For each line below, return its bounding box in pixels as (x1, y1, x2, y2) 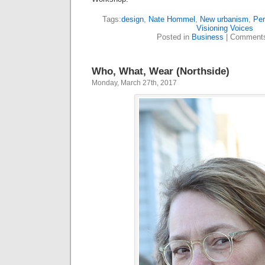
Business (191, 33, 224, 42)
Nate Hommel (148, 15, 195, 24)
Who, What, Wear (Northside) (92, 65, 230, 77)
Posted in (156, 33, 192, 42)
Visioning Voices (196, 24, 253, 33)
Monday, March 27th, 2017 (92, 79, 177, 88)
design (121, 15, 144, 24)
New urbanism (199, 15, 248, 24)
